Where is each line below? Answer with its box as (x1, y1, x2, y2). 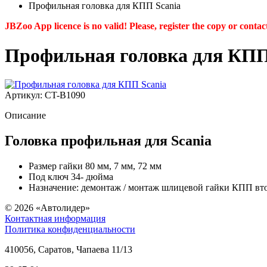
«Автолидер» (36, 202, 90, 213)
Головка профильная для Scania (5, 132, 212, 148)
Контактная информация (5, 213, 105, 223)
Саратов (38, 244, 72, 254)
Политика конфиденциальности (5, 223, 135, 234)
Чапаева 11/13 (76, 244, 132, 254)
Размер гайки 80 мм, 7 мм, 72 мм (29, 160, 162, 171)
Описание (5, 110, 46, 121)
